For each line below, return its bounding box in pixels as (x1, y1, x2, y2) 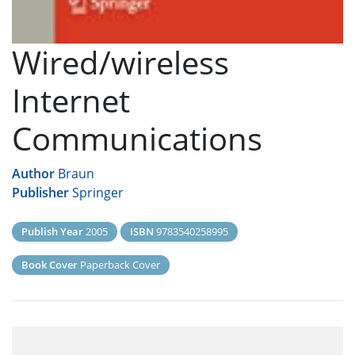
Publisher (12, 184, 69, 202)
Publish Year (21, 224, 83, 239)
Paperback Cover (78, 258, 160, 273)
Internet (12, 78, 130, 123)
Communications (12, 116, 262, 161)
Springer (72, 184, 124, 202)
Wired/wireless (12, 40, 229, 85)
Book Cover (21, 258, 78, 273)
